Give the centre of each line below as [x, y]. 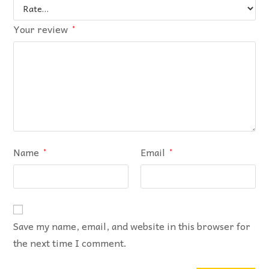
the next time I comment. [70, 242]
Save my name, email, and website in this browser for [132, 225]
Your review [42, 29]
